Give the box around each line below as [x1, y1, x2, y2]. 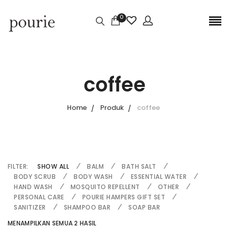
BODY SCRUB [14, 172, 56, 181]
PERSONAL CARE [14, 193, 64, 201]
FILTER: [8, 162, 29, 171]
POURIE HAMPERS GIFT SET [82, 193, 165, 201]
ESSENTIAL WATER [130, 172, 187, 181]
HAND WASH [14, 182, 53, 191]
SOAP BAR [128, 203, 160, 212]
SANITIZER [14, 203, 46, 212]
